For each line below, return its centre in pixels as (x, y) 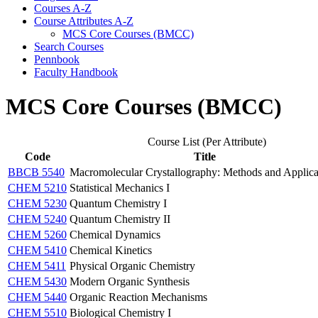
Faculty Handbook (76, 72)
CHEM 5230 (37, 203)
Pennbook (57, 59)
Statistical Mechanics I (120, 187)
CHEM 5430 (37, 281)
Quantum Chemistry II (120, 219)
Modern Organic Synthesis (130, 281)
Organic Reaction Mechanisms (138, 297)
